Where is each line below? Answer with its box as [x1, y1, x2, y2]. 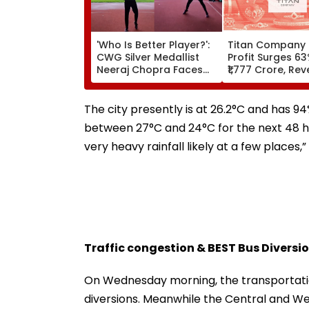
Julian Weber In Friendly [97, 74, 215, 89]
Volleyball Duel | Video [97, 87, 209, 101]
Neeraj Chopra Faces [97, 62, 203, 77]
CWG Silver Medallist [97, 50, 199, 64]
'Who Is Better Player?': [97, 37, 210, 52]
